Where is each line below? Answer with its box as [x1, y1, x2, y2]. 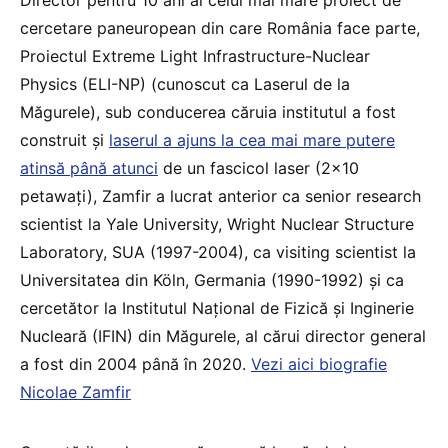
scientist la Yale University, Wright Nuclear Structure [20, 213, 414, 234]
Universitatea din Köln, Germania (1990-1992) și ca [20, 269, 404, 290]
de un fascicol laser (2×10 [158, 157, 359, 178]
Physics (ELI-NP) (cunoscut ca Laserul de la [20, 73, 350, 94]
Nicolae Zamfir [20, 381, 131, 402]
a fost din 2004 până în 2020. [20, 353, 251, 374]
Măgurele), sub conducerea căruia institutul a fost [20, 101, 396, 122]
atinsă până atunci [20, 157, 158, 178]
